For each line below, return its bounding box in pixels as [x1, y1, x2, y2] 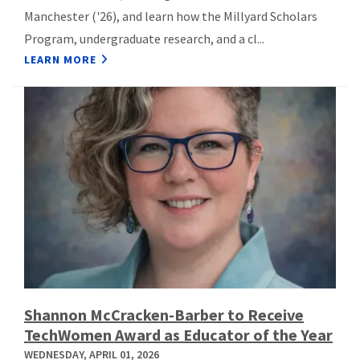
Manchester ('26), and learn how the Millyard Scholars [24, 8, 317, 25]
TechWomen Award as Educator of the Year [24, 325, 333, 346]
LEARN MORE [24, 52, 96, 67]
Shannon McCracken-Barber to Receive [24, 305, 304, 325]
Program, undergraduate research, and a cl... [24, 31, 264, 47]
